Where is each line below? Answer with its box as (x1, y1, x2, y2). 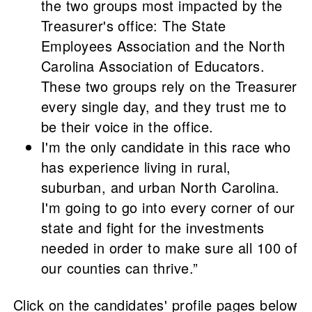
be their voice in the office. (40, 116, 214, 137)
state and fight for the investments (40, 217, 265, 238)
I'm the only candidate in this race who (40, 136, 291, 157)
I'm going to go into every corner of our (40, 197, 295, 218)
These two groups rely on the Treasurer (40, 76, 297, 97)
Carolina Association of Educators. (40, 56, 265, 77)
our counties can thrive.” (40, 258, 198, 279)
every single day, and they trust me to (40, 96, 287, 117)
